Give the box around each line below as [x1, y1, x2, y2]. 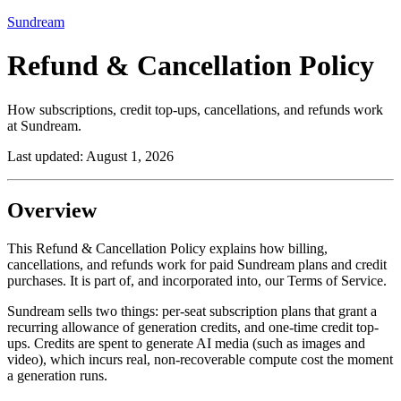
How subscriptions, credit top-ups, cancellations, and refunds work [7, 101, 383, 117]
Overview [7, 198, 97, 222]
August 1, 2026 [86, 148, 174, 164]
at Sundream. [7, 117, 81, 133]
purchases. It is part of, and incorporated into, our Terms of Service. [7, 272, 387, 288]
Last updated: [7, 148, 86, 164]
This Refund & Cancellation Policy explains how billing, [7, 240, 328, 256]
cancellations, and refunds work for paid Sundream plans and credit [7, 256, 387, 272]
